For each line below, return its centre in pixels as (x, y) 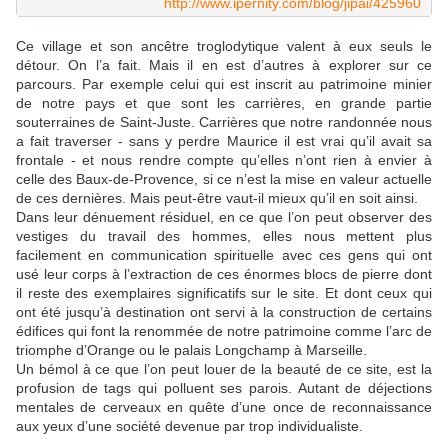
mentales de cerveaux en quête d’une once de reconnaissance (224, 407)
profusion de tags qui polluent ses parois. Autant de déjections (224, 388)
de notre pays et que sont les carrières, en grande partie (224, 103)
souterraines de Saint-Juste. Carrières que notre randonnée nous (224, 122)
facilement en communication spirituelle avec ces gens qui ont (224, 255)
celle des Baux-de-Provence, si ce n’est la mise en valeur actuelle (224, 179)
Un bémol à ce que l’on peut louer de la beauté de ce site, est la (224, 369)
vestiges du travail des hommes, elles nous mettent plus (224, 236)
